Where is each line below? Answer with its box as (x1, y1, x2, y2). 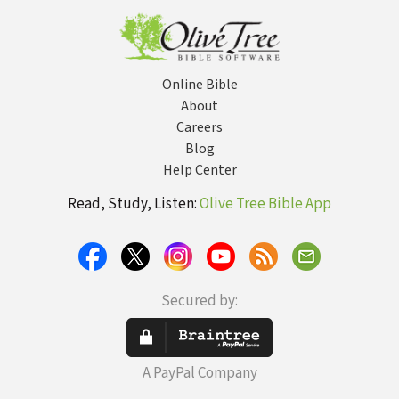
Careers (176, 118, 223, 137)
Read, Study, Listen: (68, 193, 199, 215)
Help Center (162, 160, 237, 180)
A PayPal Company (142, 362, 257, 384)
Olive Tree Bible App (199, 193, 331, 215)
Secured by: (161, 290, 238, 312)
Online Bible (161, 75, 238, 94)
